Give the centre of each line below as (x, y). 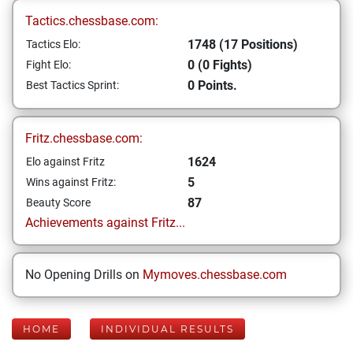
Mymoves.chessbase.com (215, 275)
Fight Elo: (48, 65)
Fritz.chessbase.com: (84, 138)
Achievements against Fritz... (105, 223)
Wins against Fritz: (71, 182)
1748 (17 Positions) (243, 45)
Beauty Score (58, 203)
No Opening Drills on (84, 275)
